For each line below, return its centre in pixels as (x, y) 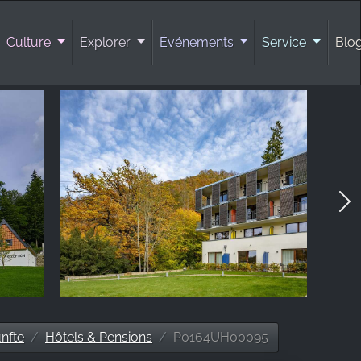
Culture (31, 42)
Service (286, 42)
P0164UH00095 (221, 337)
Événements (198, 42)
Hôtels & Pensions (99, 337)
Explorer (107, 42)
